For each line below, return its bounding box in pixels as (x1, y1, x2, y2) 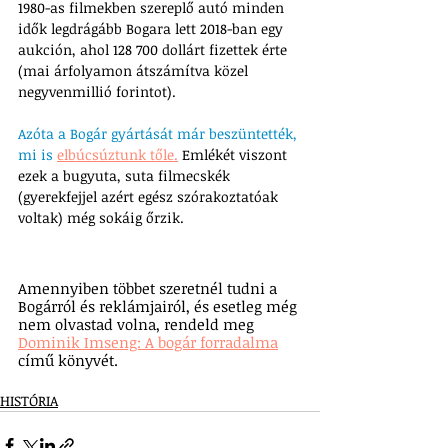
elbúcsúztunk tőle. (57, 145, 178, 165)
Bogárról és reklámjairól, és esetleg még (18, 296, 301, 317)
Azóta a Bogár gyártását (18, 124, 173, 144)
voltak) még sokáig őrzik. (18, 208, 188, 228)
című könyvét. (18, 350, 118, 371)
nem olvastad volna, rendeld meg (18, 314, 258, 335)
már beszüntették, (173, 124, 301, 144)
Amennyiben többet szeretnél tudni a (18, 278, 281, 299)
